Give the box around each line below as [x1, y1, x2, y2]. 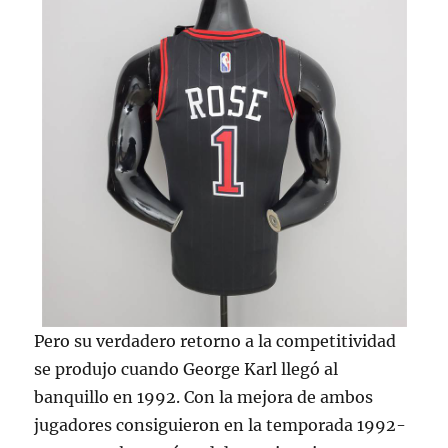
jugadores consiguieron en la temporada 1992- [34, 415, 407, 435]
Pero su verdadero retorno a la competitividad [34, 331, 397, 351]
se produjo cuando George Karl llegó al [34, 359, 339, 379]
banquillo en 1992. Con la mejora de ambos [34, 387, 374, 407]
